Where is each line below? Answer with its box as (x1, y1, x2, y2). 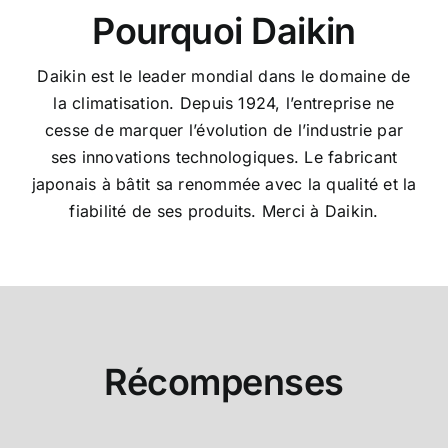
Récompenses (104, 360, 344, 404)
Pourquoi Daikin (92, 9, 356, 53)
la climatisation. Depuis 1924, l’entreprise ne (53, 93, 395, 113)
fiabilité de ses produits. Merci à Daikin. (69, 201, 379, 221)
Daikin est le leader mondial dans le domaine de (37, 66, 411, 86)
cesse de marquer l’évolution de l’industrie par (44, 120, 404, 140)
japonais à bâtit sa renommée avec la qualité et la (31, 174, 417, 194)
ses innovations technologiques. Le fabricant (50, 147, 398, 167)
